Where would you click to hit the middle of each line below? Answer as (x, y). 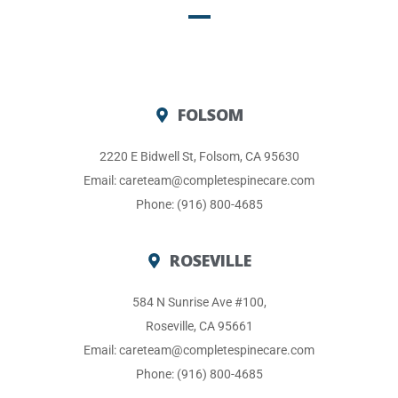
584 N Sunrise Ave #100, (199, 302)
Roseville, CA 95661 (199, 326)
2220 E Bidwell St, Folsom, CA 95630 (199, 156)
